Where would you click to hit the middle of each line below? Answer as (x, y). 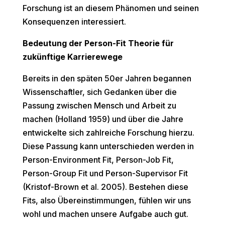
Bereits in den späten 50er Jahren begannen (107, 79)
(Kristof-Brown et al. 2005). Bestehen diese (105, 187)
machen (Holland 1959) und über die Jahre (103, 119)
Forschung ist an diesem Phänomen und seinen (110, 8)
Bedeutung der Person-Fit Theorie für (98, 43)
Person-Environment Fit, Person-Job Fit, (98, 160)
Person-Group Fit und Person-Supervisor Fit (105, 174)
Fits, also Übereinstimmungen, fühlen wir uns (106, 201)
